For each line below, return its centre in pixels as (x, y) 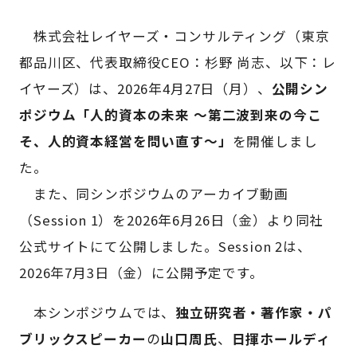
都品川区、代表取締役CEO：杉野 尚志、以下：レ (178, 63)
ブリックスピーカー (83, 339)
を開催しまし (275, 141)
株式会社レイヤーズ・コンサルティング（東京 (175, 36)
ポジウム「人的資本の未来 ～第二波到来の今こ (171, 115)
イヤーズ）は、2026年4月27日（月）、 (145, 89)
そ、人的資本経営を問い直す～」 (126, 141)
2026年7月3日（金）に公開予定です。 (141, 273)
